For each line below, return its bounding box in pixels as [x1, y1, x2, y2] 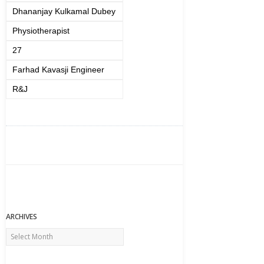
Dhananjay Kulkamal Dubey [12, 6, 115, 16]
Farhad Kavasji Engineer [12, 65, 104, 74]
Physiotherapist [12, 26, 70, 35]
